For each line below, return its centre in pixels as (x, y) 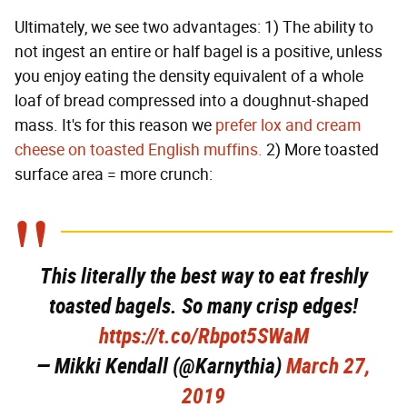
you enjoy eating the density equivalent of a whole (189, 77)
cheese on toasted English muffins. (139, 150)
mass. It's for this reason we (115, 126)
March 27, (328, 367)
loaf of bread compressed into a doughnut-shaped (192, 101)
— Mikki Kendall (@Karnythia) (161, 367)
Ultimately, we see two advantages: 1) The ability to (194, 28)
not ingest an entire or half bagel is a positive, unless (199, 52)
